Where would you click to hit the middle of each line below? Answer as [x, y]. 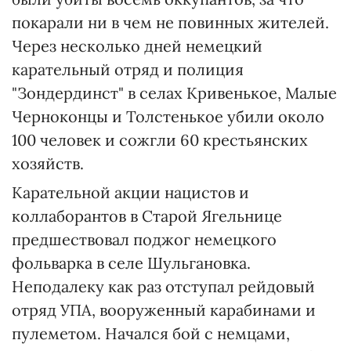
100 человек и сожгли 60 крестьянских [160, 140]
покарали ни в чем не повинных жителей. [170, 22]
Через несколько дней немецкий [137, 46]
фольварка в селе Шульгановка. [131, 263]
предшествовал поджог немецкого [144, 239]
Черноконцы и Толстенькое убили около [168, 116]
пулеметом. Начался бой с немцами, [151, 333]
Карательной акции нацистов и [130, 192]
